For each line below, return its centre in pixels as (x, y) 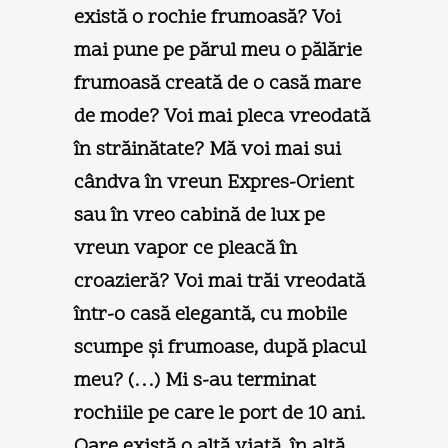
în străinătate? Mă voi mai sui (207, 149)
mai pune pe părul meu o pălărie (218, 50)
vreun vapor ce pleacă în (185, 248)
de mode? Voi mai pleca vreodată (222, 116)
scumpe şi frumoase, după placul (220, 347)
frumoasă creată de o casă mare (217, 83)
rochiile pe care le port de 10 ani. (219, 413)
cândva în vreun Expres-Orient (214, 182)
